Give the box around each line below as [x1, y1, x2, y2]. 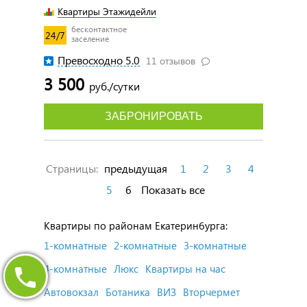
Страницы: [46, 160, 101, 175]
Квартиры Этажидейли [58, 4, 156, 18]
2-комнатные [114, 238, 177, 252]
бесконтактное [71, 23, 127, 34]
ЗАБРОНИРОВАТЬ [104, 110, 203, 122]
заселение [71, 33, 109, 44]
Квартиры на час [145, 261, 225, 275]
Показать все [140, 182, 205, 197]
